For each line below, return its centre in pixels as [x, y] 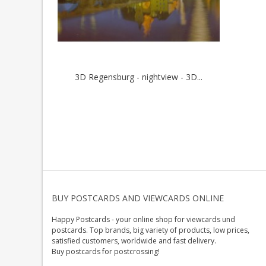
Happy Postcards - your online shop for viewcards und [143, 219]
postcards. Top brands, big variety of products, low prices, [151, 230]
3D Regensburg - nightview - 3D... [139, 77]
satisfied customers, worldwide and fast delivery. [134, 240]
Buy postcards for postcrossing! [106, 251]
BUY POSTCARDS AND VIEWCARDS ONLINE [138, 198]
